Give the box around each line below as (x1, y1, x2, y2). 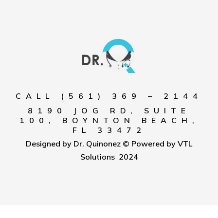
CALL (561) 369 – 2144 (16, 91, 202, 101)
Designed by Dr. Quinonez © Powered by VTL (26, 139, 192, 148)
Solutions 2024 (80, 152, 138, 162)
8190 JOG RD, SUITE (28, 106, 190, 115)
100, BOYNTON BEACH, (19, 115, 199, 125)
